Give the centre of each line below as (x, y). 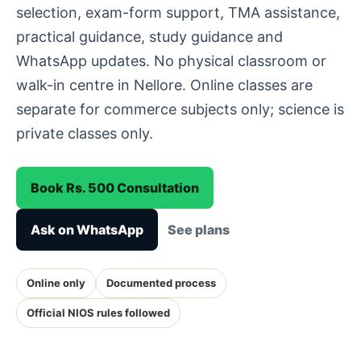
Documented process (161, 283)
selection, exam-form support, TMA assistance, (178, 12)
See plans (199, 230)
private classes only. (85, 133)
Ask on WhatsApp (87, 230)
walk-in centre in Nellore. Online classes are (164, 85)
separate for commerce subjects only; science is (180, 109)
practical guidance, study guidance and (149, 37)
